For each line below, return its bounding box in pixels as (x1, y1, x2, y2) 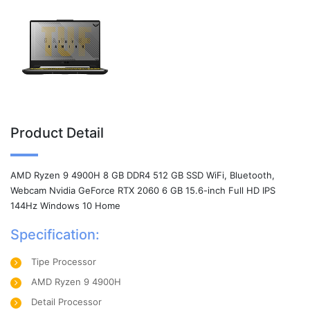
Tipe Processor (31, 256, 96, 267)
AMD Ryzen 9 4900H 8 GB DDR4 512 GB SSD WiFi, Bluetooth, (10, 170, 275, 181)
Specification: (10, 226, 100, 243)
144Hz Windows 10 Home (10, 200, 120, 211)
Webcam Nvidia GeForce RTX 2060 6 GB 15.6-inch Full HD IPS (10, 185, 275, 196)
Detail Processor (31, 296, 102, 307)
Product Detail (10, 125, 104, 141)
